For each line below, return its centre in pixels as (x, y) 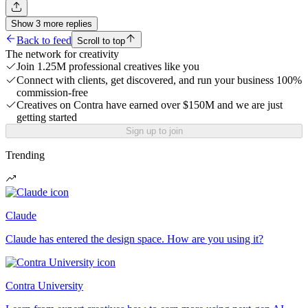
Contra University (44, 286)
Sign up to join (154, 131)
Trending (25, 155)
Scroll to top (101, 41)
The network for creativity (62, 54)
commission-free (52, 93)
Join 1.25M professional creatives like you (108, 67)
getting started (47, 118)
